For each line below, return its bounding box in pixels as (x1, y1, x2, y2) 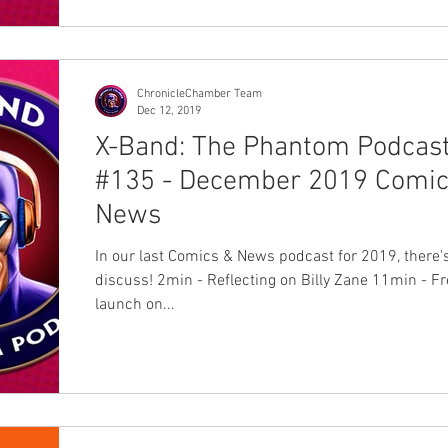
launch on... (95, 295, 175, 315)
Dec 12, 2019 (137, 103, 201, 118)
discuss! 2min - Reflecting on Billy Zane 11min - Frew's (95, 271, 157, 291)
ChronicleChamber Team (137, 87, 262, 101)
